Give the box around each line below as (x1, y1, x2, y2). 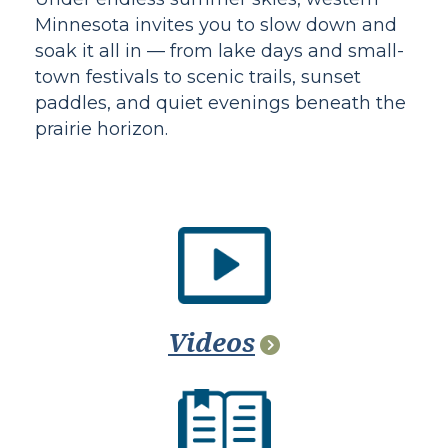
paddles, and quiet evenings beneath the (35, 91, 406, 114)
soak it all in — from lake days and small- (35, 39, 404, 62)
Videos (168, 327, 255, 358)
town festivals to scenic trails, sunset (35, 65, 361, 88)
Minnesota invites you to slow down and (35, 13, 397, 36)
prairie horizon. (35, 117, 168, 140)
